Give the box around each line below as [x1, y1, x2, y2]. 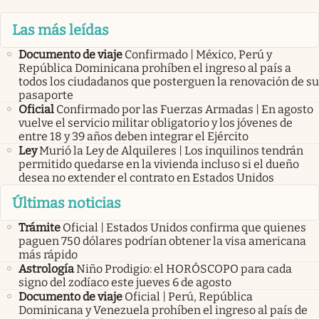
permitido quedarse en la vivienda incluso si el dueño [19, 157, 299, 172]
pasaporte [19, 88, 73, 103]
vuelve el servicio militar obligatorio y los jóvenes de [19, 116, 293, 130]
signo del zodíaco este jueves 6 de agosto [19, 275, 231, 289]
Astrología [19, 261, 74, 276]
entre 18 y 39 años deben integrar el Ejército [19, 130, 249, 144]
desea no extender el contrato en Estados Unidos [19, 171, 274, 185]
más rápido [19, 247, 78, 261]
